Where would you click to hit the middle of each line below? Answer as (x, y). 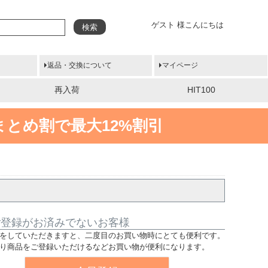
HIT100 (201, 89)
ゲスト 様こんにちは (187, 25)
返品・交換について (80, 66)
